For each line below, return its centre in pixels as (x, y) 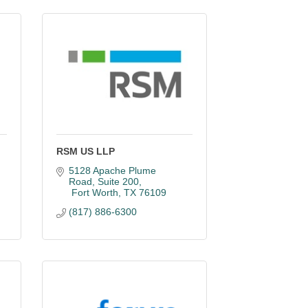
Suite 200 (118, 181)
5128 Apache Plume (112, 170)
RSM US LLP (86, 151)
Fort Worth (95, 192)
